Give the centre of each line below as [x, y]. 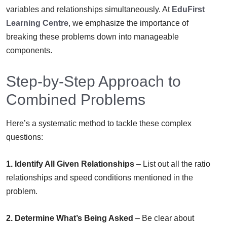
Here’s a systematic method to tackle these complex [99, 124]
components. [29, 51]
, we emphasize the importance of [128, 23]
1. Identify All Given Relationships [70, 164]
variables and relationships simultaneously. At [89, 10]
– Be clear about [164, 218]
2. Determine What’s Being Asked [70, 218]
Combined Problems [76, 100]
